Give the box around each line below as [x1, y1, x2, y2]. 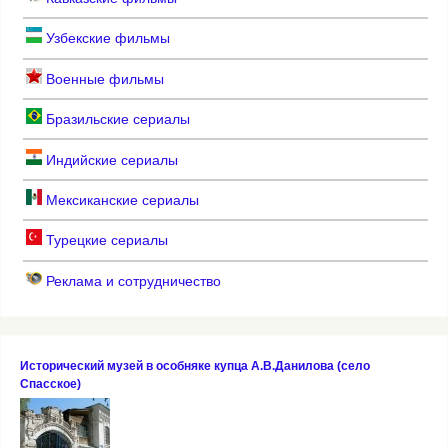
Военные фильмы [41, 70, 164, 87]
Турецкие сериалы [41, 232, 168, 249]
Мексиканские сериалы [41, 191, 199, 208]
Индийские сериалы [41, 151, 178, 168]
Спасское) [19, 377, 81, 392]
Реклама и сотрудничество [41, 272, 221, 289]
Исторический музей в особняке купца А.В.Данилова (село [19, 359, 370, 374]
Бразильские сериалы [41, 111, 190, 128]
